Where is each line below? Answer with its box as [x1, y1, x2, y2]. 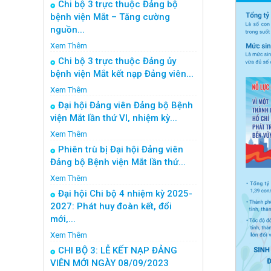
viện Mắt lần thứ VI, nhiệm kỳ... [50, 113, 177, 123]
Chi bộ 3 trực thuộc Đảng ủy [58, 56, 176, 67]
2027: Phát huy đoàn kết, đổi [50, 201, 172, 212]
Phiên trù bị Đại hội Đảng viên [58, 144, 183, 155]
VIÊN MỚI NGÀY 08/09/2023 [50, 258, 169, 269]
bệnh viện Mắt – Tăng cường [50, 11, 170, 22]
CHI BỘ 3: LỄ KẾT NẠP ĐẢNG [58, 245, 177, 256]
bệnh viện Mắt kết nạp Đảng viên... [50, 68, 194, 79]
